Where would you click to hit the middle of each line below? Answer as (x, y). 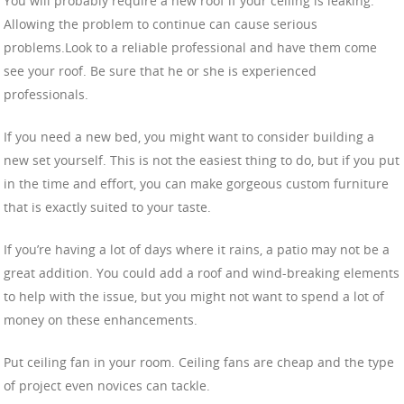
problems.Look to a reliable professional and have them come (190, 47)
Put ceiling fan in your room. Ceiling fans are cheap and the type (199, 362)
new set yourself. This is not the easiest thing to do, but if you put (202, 160)
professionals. (46, 94)
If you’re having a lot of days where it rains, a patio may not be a (197, 249)
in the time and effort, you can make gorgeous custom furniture (196, 183)
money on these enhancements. (101, 319)
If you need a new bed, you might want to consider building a (189, 136)
